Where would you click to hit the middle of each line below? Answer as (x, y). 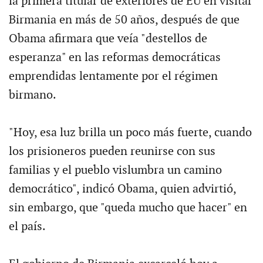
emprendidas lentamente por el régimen (113, 76)
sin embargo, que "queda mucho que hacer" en (128, 208)
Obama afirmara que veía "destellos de (108, 38)
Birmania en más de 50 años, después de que (124, 20)
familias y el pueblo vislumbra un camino (115, 170)
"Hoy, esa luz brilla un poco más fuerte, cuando (130, 132)
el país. (27, 226)
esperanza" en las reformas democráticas (114, 57)
